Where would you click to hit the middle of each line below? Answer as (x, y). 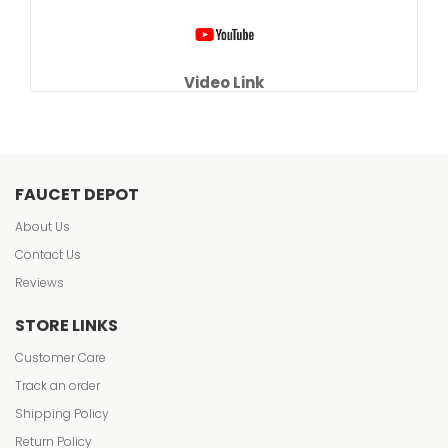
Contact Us (48, 254)
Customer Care (60, 357)
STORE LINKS (66, 325)
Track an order (57, 385)
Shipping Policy (62, 413)
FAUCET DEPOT (77, 194)
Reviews (39, 282)
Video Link (224, 82)
